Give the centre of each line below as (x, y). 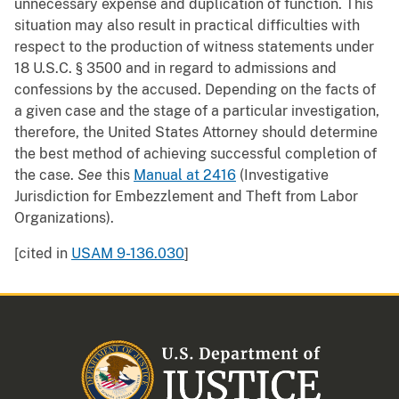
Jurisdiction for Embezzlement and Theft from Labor (186, 197)
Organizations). (64, 218)
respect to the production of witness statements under (194, 47)
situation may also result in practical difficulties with (187, 26)
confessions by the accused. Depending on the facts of (195, 90)
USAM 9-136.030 (128, 254)
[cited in (43, 254)
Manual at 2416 (185, 175)
